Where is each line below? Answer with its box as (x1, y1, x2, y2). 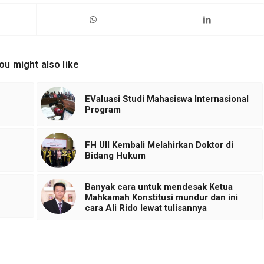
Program (84, 104, 121, 115)
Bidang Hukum (84, 150, 146, 161)
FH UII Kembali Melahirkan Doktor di (84, 140, 233, 151)
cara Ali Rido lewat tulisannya (84, 203, 207, 214)
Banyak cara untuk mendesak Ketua (84, 181, 233, 193)
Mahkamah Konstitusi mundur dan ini (84, 192, 238, 203)
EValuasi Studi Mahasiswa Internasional (84, 94, 249, 105)
